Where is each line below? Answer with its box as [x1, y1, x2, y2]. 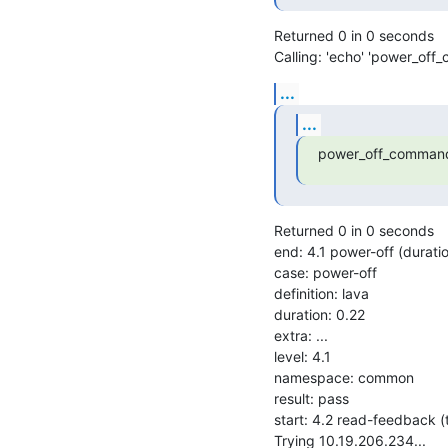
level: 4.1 [274, 347, 331, 365]
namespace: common [274, 368, 414, 386]
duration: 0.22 [274, 305, 365, 323]
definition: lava [274, 284, 369, 302]
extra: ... [274, 326, 328, 344]
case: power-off [274, 263, 377, 281]
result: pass [274, 389, 349, 407]
